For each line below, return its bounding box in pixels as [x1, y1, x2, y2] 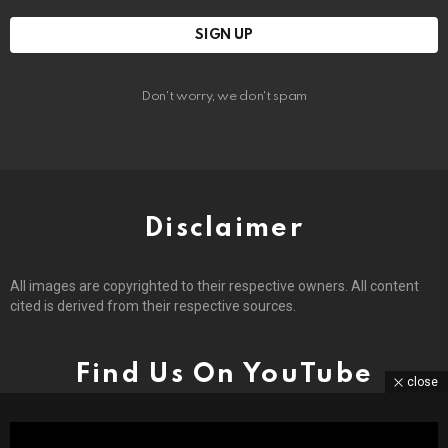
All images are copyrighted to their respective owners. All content [10, 278, 419, 295]
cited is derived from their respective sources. [10, 298, 296, 315]
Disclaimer [143, 215, 305, 243]
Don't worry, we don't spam [141, 90, 307, 104]
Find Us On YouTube [74, 361, 374, 389]
